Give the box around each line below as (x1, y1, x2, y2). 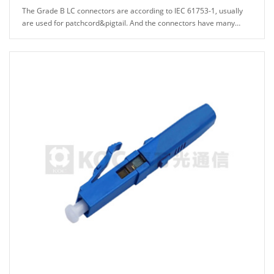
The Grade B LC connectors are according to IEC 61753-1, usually (22, 5, 243, 16)
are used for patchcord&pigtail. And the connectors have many (22, 17, 235, 28)
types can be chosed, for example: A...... (22, 29, 155, 40)
